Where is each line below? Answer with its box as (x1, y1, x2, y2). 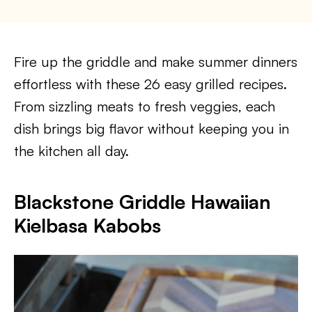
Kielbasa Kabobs (14, 213, 161, 237)
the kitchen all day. (14, 142, 129, 159)
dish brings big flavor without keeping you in (14, 120, 289, 137)
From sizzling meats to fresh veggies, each (14, 97, 275, 115)
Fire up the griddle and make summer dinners (14, 53, 297, 70)
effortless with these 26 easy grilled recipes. (14, 75, 287, 93)
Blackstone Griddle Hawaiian (14, 189, 271, 214)
